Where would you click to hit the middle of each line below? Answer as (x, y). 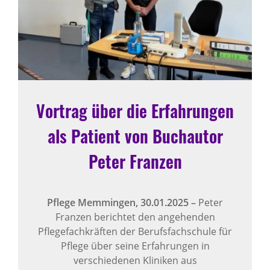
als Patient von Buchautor (135, 136)
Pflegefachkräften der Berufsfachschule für (135, 231)
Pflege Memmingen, (94, 202)
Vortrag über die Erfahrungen (135, 110)
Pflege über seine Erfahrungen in (135, 246)
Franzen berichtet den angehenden (135, 217)
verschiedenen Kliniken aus (135, 260)
